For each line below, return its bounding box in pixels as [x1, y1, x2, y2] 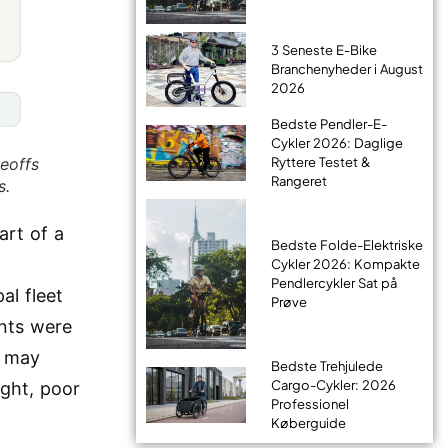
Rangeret [270, 173, 327, 189]
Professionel [270, 396, 349, 412]
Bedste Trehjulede [270, 358, 383, 374]
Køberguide [270, 415, 346, 431]
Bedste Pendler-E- [270, 116, 387, 132]
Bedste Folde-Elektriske [270, 237, 423, 253]
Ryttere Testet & [270, 154, 371, 170]
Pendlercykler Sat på [270, 275, 397, 291]
